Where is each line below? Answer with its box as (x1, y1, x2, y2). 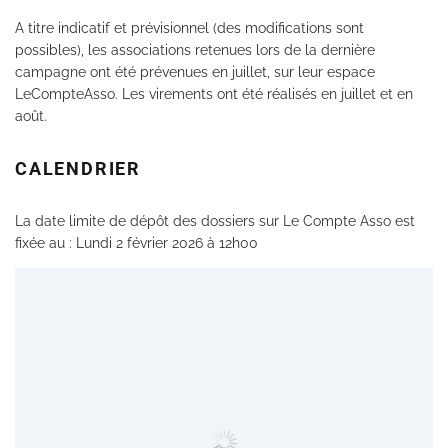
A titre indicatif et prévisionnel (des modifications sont (15, 20, 364, 37)
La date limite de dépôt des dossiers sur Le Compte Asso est (15, 213, 415, 230)
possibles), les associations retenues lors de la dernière (15, 42, 375, 59)
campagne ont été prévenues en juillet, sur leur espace (15, 64, 375, 81)
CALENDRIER (15, 158, 141, 180)
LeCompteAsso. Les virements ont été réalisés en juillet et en (15, 86, 413, 103)
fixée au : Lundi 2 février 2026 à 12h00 (15, 235, 258, 252)
